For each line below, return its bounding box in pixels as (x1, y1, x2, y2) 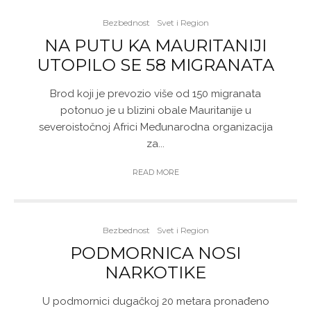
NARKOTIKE (105, 262, 206, 283)
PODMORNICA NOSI (70, 243, 241, 263)
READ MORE (132, 167, 179, 177)
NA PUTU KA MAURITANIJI (44, 35, 267, 56)
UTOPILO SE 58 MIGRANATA (37, 55, 274, 75)
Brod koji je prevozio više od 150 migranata (50, 87, 261, 100)
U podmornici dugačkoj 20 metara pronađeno (42, 295, 269, 308)
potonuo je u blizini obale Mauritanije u (60, 104, 251, 117)
